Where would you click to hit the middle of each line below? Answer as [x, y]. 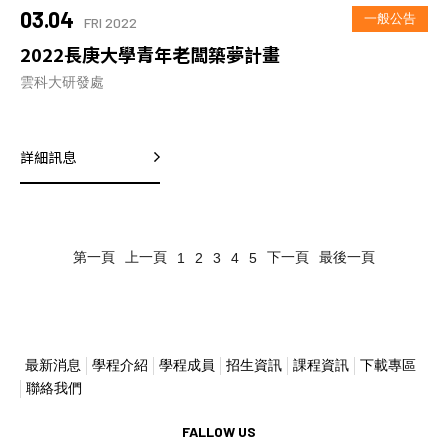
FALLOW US [219, 432]
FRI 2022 [110, 23]
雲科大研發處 [62, 82]
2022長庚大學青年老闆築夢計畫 [150, 54]
